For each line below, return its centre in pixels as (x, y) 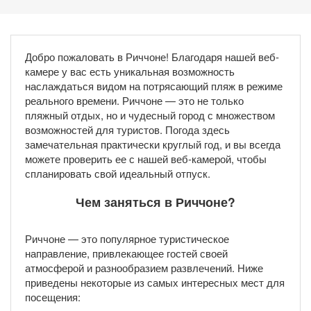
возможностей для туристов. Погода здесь (127, 130)
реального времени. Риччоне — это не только (134, 101)
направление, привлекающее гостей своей (126, 253)
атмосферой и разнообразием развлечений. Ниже (144, 267)
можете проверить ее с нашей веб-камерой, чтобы (146, 159)
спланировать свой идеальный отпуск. (118, 174)
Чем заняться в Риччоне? (155, 201)
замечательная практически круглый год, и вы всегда (153, 144)
